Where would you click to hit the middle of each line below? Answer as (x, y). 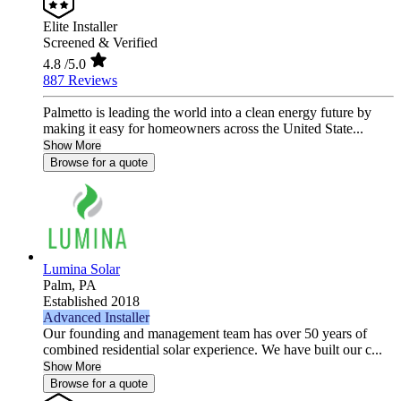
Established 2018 (91, 302)
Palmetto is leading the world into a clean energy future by (207, 113)
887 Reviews (80, 81)
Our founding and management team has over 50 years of (205, 334)
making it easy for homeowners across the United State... (203, 129)
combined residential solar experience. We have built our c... (213, 350)
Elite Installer (80, 27)
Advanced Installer (96, 318)
